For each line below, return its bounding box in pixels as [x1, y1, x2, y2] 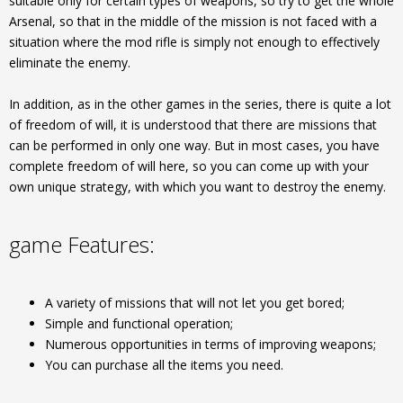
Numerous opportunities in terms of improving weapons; [45, 336, 376, 353]
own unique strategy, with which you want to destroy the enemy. [9, 178, 386, 195]
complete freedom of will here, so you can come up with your [9, 157, 369, 175]
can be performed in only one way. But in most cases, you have [9, 137, 380, 154]
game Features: [9, 229, 155, 259]
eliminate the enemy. [9, 54, 130, 71]
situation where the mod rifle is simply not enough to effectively [9, 33, 380, 50]
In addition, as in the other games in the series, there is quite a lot [9, 95, 391, 112]
